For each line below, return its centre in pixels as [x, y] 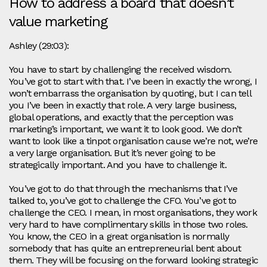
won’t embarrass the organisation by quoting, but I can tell [130, 94]
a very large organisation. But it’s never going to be [112, 153]
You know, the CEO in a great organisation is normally [119, 237]
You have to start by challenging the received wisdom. [120, 70]
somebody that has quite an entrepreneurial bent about [125, 249]
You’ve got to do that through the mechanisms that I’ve [123, 189]
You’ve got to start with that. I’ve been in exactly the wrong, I [133, 82]
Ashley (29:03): [39, 46]
